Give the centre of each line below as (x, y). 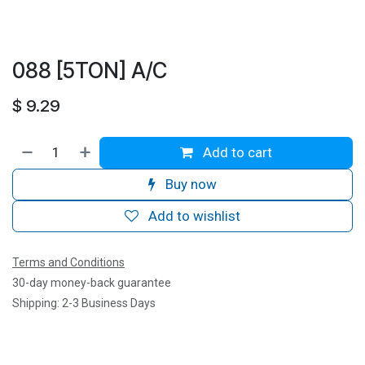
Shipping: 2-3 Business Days (84, 303)
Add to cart (236, 153)
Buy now (189, 185)
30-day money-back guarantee (92, 283)
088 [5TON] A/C (90, 71)
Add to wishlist (194, 216)
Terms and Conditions (68, 263)
